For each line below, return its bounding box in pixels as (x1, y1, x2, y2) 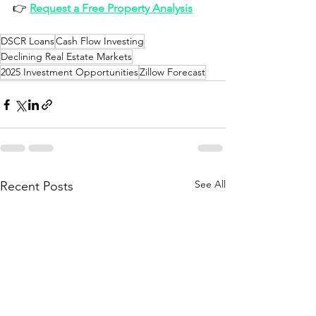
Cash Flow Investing (56, 35, 144, 48)
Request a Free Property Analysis (30, 1, 193, 16)
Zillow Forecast (140, 66, 205, 79)
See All (195, 178, 226, 191)
